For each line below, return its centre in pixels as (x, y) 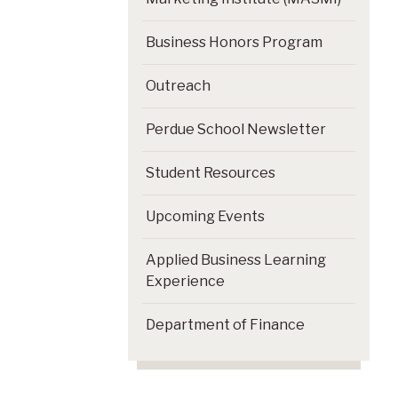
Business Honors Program (234, 42)
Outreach (178, 85)
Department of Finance (225, 324)
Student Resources (211, 172)
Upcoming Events (205, 216)
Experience (185, 281)
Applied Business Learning (236, 259)
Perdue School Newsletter (236, 129)
